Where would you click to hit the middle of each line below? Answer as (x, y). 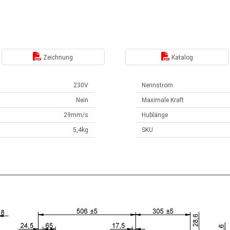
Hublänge (155, 115)
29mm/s (76, 115)
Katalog (181, 57)
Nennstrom (157, 85)
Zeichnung (57, 57)
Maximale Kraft (163, 100)
